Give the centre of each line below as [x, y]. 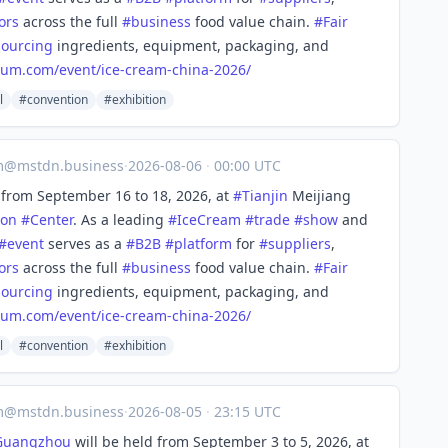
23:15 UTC [245, 411]
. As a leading [120, 219]
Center [51, 219]
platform [203, 243]
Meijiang [319, 195]
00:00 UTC [245, 165]
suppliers [299, 243]
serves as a [85, 243]
